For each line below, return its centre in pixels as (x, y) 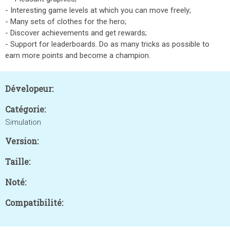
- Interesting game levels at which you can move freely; (100, 10)
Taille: (18, 161)
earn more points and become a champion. (78, 55)
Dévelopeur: (29, 89)
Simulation (23, 122)
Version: (22, 141)
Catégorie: (25, 109)
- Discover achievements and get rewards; (78, 33)
